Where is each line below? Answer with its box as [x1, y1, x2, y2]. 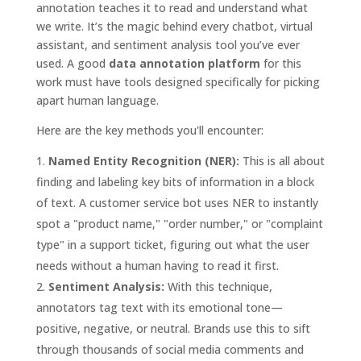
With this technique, [164, 278, 272, 294]
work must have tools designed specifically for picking [35, 73, 320, 89]
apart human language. [35, 92, 159, 108]
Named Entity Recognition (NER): [48, 152, 239, 168]
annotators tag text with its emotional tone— [35, 299, 283, 315]
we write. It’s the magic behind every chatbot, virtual [35, 18, 313, 34]
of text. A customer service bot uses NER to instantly [35, 194, 318, 210]
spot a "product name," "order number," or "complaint [35, 215, 323, 231]
